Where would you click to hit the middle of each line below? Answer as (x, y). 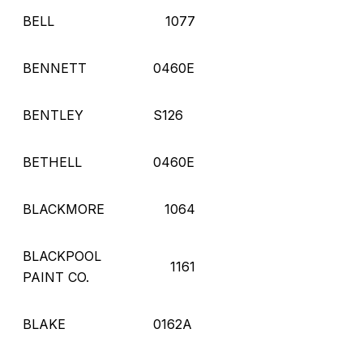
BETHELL (52, 162)
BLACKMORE (64, 209)
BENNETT (55, 68)
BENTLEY (53, 115)
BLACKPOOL (62, 256)
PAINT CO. (56, 277)
